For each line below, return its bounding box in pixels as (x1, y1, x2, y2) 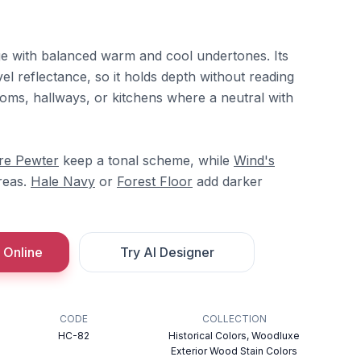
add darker (193, 172, 263, 189)
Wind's (234, 151, 275, 168)
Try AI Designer (119, 243, 214, 260)
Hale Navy (31, 172, 95, 189)
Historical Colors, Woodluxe (168, 329, 301, 342)
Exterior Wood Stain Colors (171, 344, 298, 357)
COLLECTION (201, 312, 267, 325)
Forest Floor (117, 172, 193, 189)
